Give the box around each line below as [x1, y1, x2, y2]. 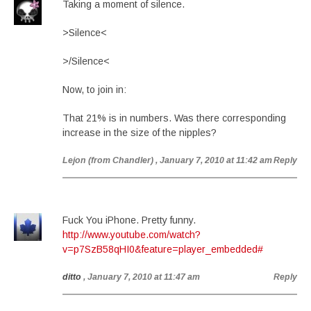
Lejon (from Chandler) [62, 155, 153, 165]
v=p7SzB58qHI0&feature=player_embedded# [62, 244, 263, 255]
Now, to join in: [62, 84, 126, 95]
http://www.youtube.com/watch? [62, 229, 201, 240]
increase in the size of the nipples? [62, 127, 217, 138]
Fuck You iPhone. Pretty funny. [62, 215, 196, 226]
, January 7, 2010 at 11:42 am [155, 155, 272, 165]
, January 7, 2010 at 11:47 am [83, 272, 200, 282]
